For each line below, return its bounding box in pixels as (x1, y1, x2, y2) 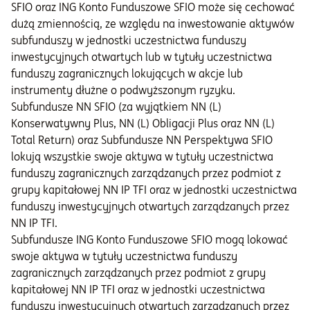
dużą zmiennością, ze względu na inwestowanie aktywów (11, 17, 294, 31)
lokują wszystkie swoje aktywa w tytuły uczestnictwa (11, 149, 273, 164)
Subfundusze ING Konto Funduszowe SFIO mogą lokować (11, 232, 288, 247)
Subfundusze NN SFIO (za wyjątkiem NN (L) (11, 100, 221, 114)
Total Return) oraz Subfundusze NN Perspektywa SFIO (11, 133, 273, 147)
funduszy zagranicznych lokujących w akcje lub (11, 66, 243, 81)
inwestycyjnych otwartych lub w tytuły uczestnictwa (11, 50, 272, 64)
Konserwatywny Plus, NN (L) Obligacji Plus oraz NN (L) (11, 116, 275, 131)
